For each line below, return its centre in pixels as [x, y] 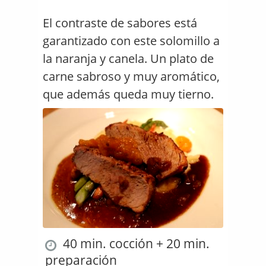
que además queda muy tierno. [128, 94]
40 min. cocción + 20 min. [135, 244]
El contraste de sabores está [120, 23]
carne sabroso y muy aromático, [131, 76]
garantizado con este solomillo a [131, 41]
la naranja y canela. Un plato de [128, 58]
